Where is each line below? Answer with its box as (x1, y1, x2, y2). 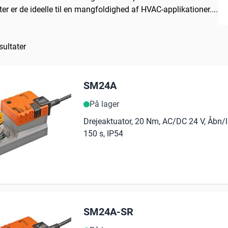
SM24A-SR (83, 206, 133, 218)
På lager (90, 99, 119, 109)
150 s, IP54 (83, 129, 123, 139)
